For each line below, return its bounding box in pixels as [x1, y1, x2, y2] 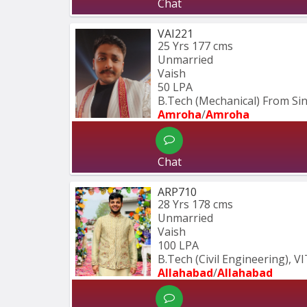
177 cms [192, 38, 233, 54]
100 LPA [158, 238, 199, 254]
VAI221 [158, 26, 193, 42]
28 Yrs [158, 197, 189, 212]
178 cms [192, 197, 233, 212]
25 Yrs [158, 38, 189, 54]
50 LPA [158, 79, 193, 95]
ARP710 [158, 184, 197, 200]
